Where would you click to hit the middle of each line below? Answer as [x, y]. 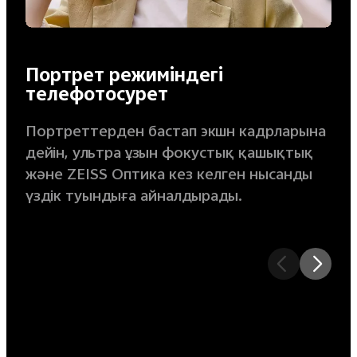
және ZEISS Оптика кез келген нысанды [169, 176]
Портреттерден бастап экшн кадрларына [175, 133]
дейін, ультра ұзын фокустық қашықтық [169, 155]
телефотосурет [96, 97]
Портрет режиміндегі [124, 78]
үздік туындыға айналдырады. [133, 198]
